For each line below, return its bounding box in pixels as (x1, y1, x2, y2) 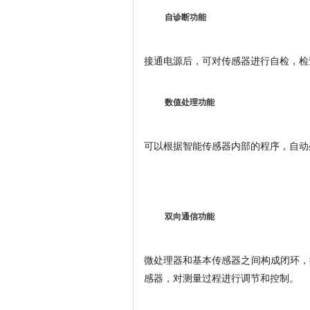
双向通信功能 (165, 212, 215, 221)
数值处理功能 (165, 98, 215, 107)
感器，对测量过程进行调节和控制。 (144, 271, 299, 284)
